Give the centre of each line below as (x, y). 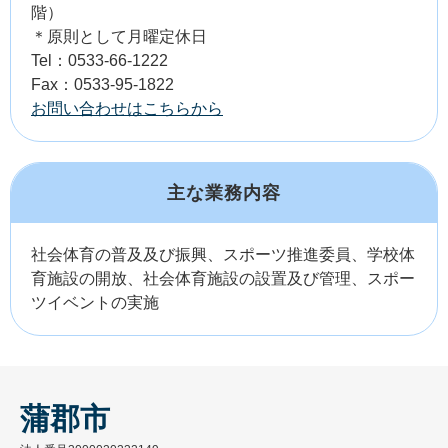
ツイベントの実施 (95, 303)
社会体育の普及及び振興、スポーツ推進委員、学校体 (223, 255)
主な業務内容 (224, 193)
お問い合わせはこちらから (127, 109)
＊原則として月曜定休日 (119, 37)
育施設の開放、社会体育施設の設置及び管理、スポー (223, 279)
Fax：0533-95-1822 (102, 85)
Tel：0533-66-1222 (99, 61)
